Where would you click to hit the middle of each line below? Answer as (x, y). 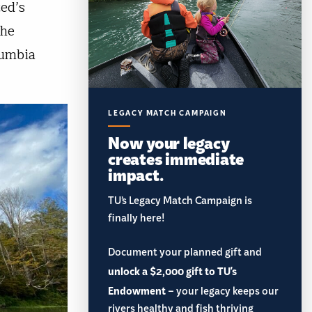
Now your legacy (169, 142)
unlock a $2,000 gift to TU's (172, 272)
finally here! (136, 220)
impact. (136, 174)
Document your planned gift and (185, 255)
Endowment (137, 292)
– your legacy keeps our (222, 294)
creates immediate (176, 158)
